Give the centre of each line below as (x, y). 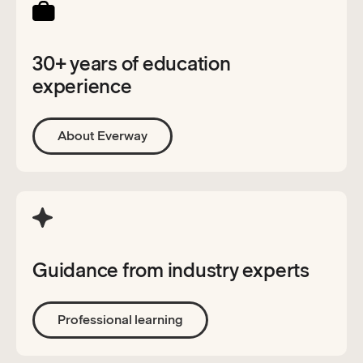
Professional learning (120, 320)
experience (82, 87)
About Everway (102, 136)
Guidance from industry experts (171, 271)
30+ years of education (132, 64)
